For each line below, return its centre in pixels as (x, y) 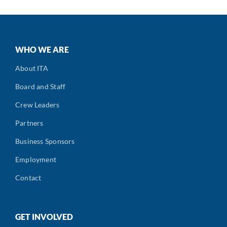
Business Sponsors (45, 141)
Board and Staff (41, 86)
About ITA (32, 68)
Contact (28, 177)
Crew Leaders (37, 104)
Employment (36, 159)
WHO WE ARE (42, 49)
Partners (29, 123)
